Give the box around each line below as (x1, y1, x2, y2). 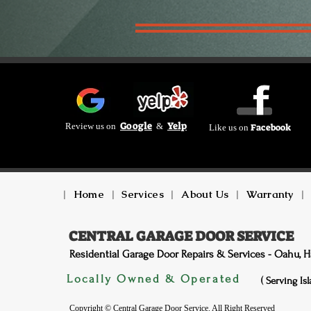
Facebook (251, 121, 291, 133)
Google (120, 119, 152, 132)
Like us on (209, 122, 251, 133)
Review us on (65, 121, 120, 131)
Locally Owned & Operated (67, 272, 241, 285)
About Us (181, 187, 233, 201)
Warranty (246, 187, 294, 201)
